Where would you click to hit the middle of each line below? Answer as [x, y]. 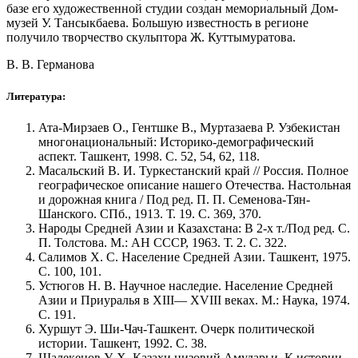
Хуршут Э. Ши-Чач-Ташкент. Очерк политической [177, 328]
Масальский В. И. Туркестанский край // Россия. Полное [193, 170]
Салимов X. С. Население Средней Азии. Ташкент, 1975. [195, 257]
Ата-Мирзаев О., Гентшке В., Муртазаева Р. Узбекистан [189, 127]
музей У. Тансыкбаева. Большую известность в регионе [157, 23]
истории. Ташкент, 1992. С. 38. [123, 343]
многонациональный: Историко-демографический [176, 141]
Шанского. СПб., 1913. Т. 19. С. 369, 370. [150, 213]
